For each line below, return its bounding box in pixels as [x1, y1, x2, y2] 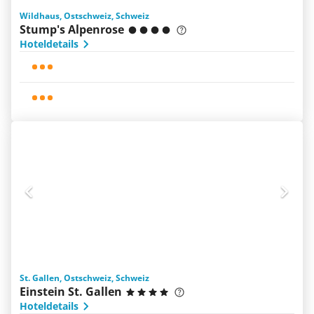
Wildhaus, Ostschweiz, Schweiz [20, 10, 149, 22]
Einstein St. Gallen [20, 284, 122, 299]
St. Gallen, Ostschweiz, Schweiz [20, 272, 149, 284]
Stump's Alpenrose [20, 22, 124, 37]
